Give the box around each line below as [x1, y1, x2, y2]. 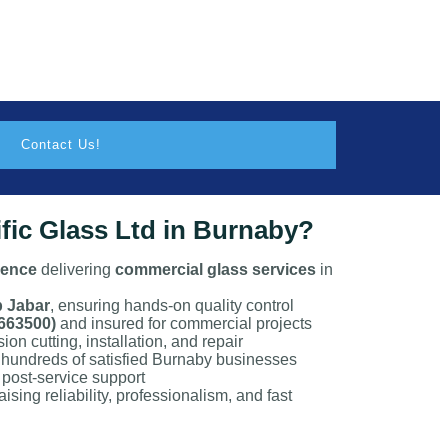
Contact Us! [21, 136, 101, 152]
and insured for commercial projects [56, 314, 312, 332]
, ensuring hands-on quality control [50, 296, 294, 314]
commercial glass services [115, 260, 316, 278]
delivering [37, 260, 115, 278]
